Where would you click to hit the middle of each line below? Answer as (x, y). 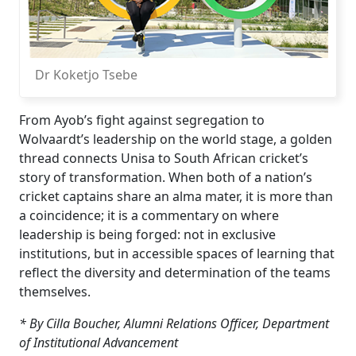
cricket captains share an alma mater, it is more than (176, 197)
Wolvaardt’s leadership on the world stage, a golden (176, 139)
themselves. (55, 292)
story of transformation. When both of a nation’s (166, 178)
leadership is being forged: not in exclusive (147, 235)
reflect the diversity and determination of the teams (175, 273)
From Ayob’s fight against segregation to (142, 120)
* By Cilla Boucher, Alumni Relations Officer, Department (174, 324)
